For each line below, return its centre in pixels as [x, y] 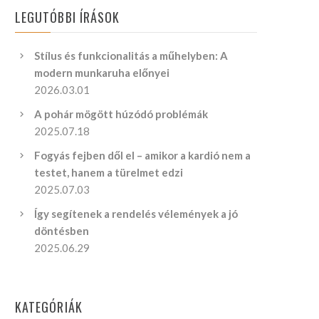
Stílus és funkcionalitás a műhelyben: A [131, 56]
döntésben [62, 231]
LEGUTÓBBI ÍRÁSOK [68, 17]
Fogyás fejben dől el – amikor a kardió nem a [143, 155]
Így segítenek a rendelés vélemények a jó [136, 214]
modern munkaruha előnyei [102, 73]
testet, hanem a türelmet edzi [109, 172]
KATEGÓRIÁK [49, 307]
